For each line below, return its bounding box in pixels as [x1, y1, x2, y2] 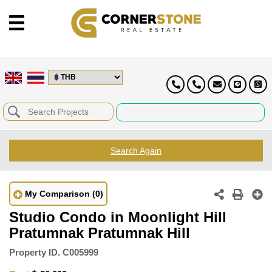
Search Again [110, 145, 161, 155]
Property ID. [9, 246, 60, 257]
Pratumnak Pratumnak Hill [9, 224, 190, 241]
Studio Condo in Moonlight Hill [9, 208, 226, 225]
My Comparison [25, 188, 90, 199]
